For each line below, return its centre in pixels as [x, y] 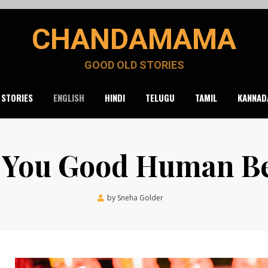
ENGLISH [69, 98]
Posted [182, 197]
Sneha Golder [140, 198]
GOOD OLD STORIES [134, 65]
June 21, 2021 [202, 198]
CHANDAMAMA [134, 39]
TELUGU [160, 98]
